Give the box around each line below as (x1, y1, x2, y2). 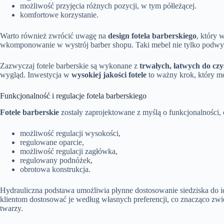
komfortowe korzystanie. (20, 10, 98, 19)
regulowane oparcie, (20, 137, 84, 146)
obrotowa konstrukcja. (20, 164, 90, 173)
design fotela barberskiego (108, 31, 196, 40)
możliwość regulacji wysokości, (20, 128, 120, 137)
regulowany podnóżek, (20, 155, 92, 164)
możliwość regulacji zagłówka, (20, 146, 117, 155)
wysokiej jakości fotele (71, 70, 146, 79)
